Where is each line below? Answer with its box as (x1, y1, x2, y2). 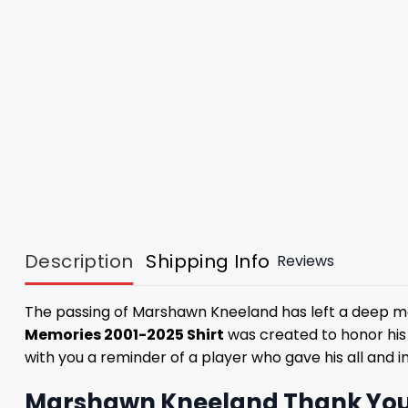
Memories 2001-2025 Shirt (25, 323, 224, 345)
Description (25, 248, 134, 274)
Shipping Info (146, 248, 270, 274)
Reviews (276, 250, 334, 272)
